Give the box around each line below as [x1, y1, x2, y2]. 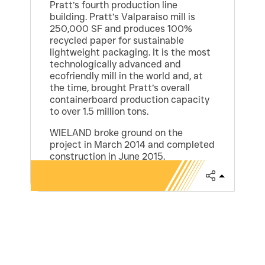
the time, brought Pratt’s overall [50, 82, 190, 94]
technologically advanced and [50, 59, 182, 70]
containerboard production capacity [50, 94, 210, 106]
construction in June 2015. [50, 151, 166, 163]
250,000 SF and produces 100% [50, 23, 193, 35]
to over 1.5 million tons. [50, 106, 149, 118]
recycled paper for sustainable [50, 35, 185, 47]
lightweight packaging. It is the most [50, 47, 211, 59]
